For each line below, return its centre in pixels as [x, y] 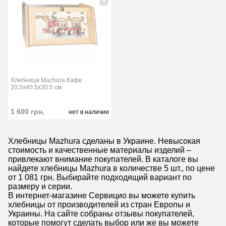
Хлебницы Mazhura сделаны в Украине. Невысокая [104, 141]
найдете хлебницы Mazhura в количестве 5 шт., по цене [111, 168]
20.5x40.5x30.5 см [36, 87]
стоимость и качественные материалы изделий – [100, 150]
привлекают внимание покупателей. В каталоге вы [103, 159]
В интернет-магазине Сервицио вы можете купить [102, 196]
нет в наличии [89, 112]
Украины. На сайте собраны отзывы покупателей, [101, 214]
